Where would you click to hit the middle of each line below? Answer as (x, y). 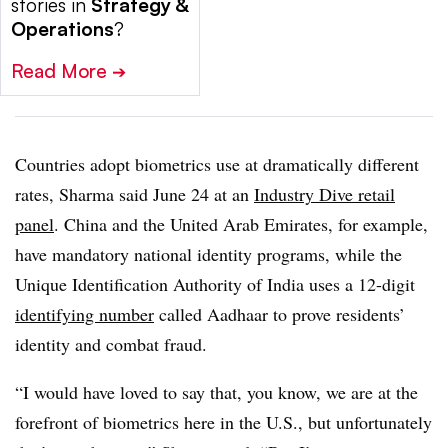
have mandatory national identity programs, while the (208, 253)
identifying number (84, 313)
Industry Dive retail (324, 193)
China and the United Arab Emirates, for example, (243, 223)
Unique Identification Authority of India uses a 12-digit (215, 283)
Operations (62, 28)
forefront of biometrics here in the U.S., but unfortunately (223, 421)
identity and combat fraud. (111, 343)
